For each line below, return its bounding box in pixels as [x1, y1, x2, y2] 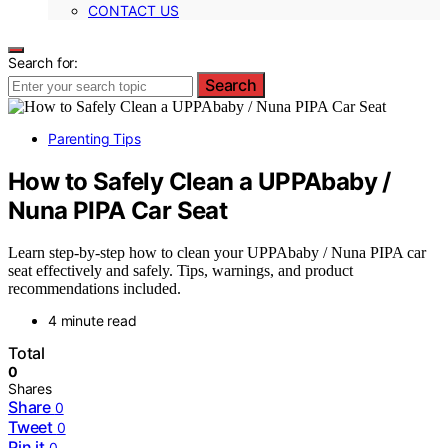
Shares [8, 380, 52, 398]
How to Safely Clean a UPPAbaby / [8, 166, 391, 196]
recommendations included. [8, 280, 181, 298]
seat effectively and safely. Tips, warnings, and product [8, 262, 353, 280]
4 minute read [48, 312, 137, 330]
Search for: [8, 53, 79, 71]
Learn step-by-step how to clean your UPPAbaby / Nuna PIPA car [8, 244, 426, 262]
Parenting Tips [48, 129, 141, 147]
